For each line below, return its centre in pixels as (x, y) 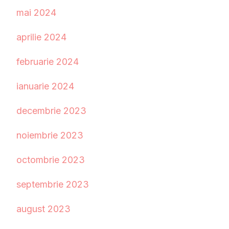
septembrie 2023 (53, 185)
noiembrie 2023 (50, 135)
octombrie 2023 (51, 160)
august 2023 (43, 209)
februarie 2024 (48, 62)
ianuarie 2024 (45, 86)
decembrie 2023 (51, 111)
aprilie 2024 (41, 37)
